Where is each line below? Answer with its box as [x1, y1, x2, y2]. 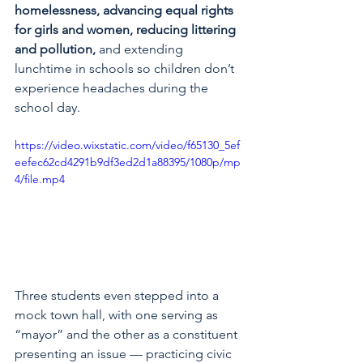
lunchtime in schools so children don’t [15, 61, 237, 76]
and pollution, [15, 41, 99, 57]
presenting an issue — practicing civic [15, 345, 235, 361]
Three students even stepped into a [15, 287, 222, 303]
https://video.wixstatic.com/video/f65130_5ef [15, 138, 240, 152]
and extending [99, 41, 186, 57]
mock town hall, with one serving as [15, 306, 221, 322]
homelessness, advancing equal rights [15, 2, 237, 18]
